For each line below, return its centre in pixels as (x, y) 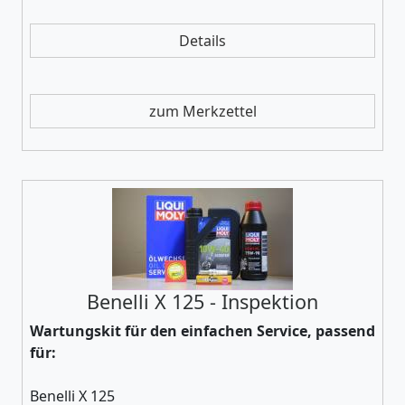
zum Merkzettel (202, 111)
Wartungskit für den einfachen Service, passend (202, 330)
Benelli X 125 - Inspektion (202, 301)
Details (202, 40)
